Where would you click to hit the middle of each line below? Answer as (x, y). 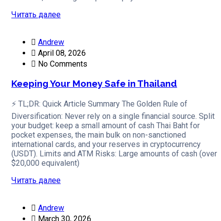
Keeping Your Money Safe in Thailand (94, 84)
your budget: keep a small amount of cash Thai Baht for (106, 126)
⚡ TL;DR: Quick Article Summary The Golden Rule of (99, 104)
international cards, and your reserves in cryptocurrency (106, 145)
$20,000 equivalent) (45, 163)
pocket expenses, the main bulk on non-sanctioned (99, 135)
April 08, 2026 (61, 53)
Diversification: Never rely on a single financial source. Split (113, 116)
